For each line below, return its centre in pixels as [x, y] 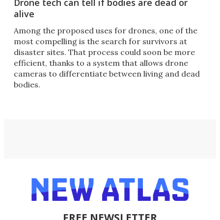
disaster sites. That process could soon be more [104, 52]
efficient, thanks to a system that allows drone [101, 63]
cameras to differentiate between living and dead [107, 74]
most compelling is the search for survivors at [100, 41]
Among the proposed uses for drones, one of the [106, 31]
